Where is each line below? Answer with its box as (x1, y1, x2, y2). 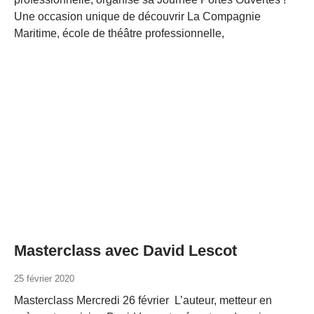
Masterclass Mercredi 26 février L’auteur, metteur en (14, 294, 272, 306)
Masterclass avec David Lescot (14, 242, 237, 259)
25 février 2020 (14, 273, 74, 284)
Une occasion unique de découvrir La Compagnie (14, 11, 261, 22)
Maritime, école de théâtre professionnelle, (14, 27, 224, 39)
